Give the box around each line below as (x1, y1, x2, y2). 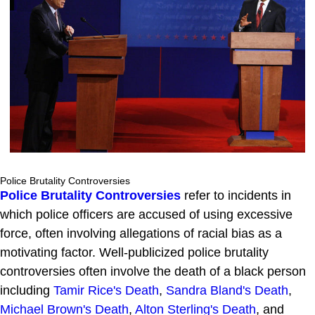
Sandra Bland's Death (166, 283, 288, 297)
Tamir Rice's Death (53, 283, 159, 297)
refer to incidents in (181, 188, 291, 202)
